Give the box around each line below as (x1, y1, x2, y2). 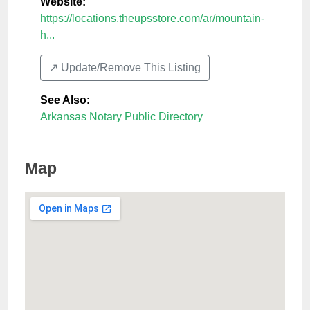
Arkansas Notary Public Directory (40, 111, 203, 123)
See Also (40, 94, 86, 107)
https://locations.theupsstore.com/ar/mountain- (40, 12, 264, 25)
